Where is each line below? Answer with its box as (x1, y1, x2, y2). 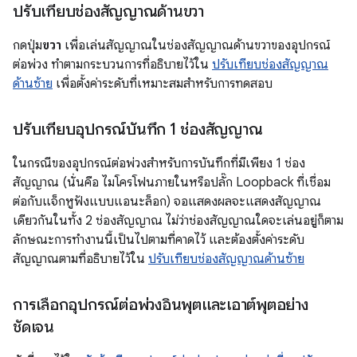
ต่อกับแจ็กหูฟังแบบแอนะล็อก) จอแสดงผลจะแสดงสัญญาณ (13, 194, 321, 210)
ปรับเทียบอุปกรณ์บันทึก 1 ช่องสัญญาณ (13, 120, 263, 140)
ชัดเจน (13, 317, 54, 338)
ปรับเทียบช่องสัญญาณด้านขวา (13, 2, 204, 22)
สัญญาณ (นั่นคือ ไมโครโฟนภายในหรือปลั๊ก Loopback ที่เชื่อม (13, 175, 331, 191)
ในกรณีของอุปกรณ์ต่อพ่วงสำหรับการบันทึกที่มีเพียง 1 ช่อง (13, 155, 305, 172)
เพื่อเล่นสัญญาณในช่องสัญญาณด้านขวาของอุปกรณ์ (61, 37, 331, 54)
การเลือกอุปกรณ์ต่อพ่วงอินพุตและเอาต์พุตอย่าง (13, 295, 308, 316)
